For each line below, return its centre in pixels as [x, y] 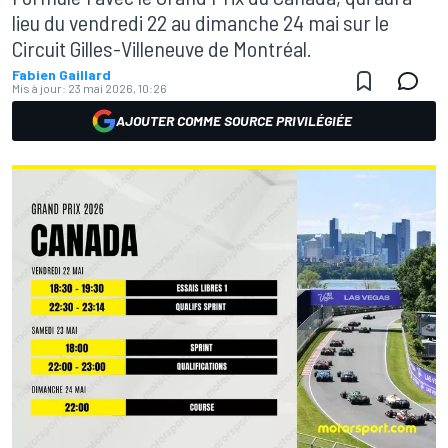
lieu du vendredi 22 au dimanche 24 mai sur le [200, 22]
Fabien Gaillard [61, 74]
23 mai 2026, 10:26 [117, 88]
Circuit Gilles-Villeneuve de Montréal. [162, 48]
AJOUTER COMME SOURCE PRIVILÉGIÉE [234, 120]
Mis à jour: [39, 88]
